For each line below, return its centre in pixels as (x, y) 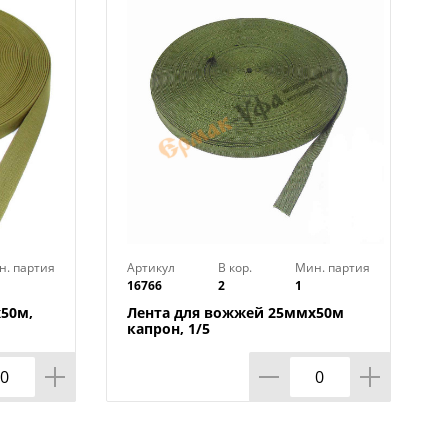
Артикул (151, 267)
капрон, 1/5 (168, 328)
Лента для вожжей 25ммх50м (235, 312)
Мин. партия (332, 267)
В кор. (235, 267)
